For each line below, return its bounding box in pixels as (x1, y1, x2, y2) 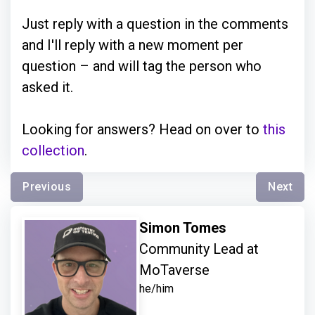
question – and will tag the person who (22, 57, 262, 75)
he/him (139, 281, 174, 295)
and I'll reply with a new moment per (22, 36, 243, 53)
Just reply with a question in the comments (22, 15, 288, 32)
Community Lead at (139, 240, 259, 257)
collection (22, 141, 84, 159)
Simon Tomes (139, 219, 231, 236)
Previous (22, 179, 71, 193)
